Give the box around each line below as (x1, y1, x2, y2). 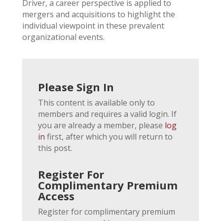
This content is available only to (37, 97, 155, 108)
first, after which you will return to (44, 131, 173, 142)
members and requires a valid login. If (37, 108, 177, 119)
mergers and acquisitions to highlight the (22, 8, 175, 20)
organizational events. (22, 31, 105, 42)
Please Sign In (37, 79, 114, 94)
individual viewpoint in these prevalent (22, 20, 164, 31)
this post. (37, 142, 72, 153)
